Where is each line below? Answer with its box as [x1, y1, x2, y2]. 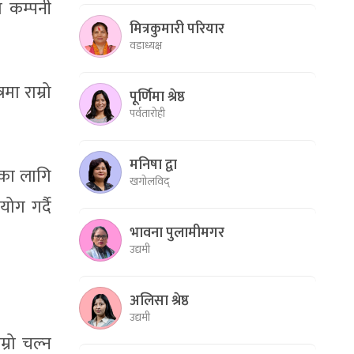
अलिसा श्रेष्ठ [130, 288, 189, 313]
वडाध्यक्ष [130, 36, 162, 55]
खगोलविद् [130, 171, 169, 190]
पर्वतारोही [130, 104, 165, 122]
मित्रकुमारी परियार [130, 17, 224, 41]
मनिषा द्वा [130, 153, 177, 177]
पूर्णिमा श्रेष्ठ [130, 85, 185, 109]
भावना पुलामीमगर [130, 220, 224, 245]
